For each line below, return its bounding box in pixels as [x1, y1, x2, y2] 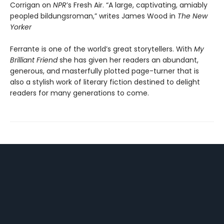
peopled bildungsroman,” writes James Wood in [10, 11, 177, 21]
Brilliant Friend [10, 55, 57, 65]
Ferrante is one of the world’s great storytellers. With [10, 44, 194, 54]
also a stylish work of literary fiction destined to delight [10, 77, 200, 87]
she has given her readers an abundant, [57, 55, 198, 65]
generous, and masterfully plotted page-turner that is [10, 66, 199, 76]
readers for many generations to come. [10, 88, 149, 98]
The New [177, 11, 207, 21]
